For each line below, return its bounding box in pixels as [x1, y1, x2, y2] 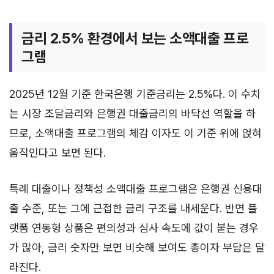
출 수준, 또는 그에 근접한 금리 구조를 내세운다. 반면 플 [9, 201, 257, 215]
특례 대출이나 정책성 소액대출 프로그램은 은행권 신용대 [9, 182, 262, 195]
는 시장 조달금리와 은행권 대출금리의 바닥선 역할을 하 [9, 106, 256, 120]
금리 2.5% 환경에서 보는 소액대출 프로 [21, 29, 249, 47]
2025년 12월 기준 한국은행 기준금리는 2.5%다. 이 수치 [9, 87, 261, 100]
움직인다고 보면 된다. [9, 146, 106, 159]
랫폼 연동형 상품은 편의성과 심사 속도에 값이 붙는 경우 [9, 221, 259, 234]
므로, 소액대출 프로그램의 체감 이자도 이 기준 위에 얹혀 [9, 126, 262, 139]
